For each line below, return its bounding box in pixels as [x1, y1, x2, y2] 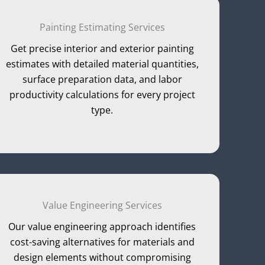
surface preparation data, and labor [22, 72, 182, 86]
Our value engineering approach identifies [8, 220, 196, 234]
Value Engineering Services [42, 199, 162, 212]
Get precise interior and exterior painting [10, 41, 194, 55]
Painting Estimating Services [39, 20, 165, 34]
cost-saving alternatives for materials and [9, 235, 195, 249]
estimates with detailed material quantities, [5, 57, 199, 70]
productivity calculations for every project [9, 88, 195, 101]
